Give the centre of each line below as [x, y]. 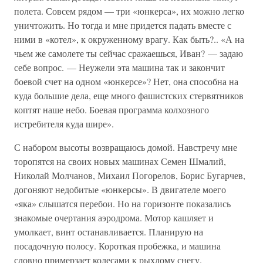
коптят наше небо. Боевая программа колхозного [112, 109]
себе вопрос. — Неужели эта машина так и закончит [119, 67]
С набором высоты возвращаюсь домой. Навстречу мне [126, 147]
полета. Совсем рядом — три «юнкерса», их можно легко [129, 11]
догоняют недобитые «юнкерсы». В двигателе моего [120, 189]
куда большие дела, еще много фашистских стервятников [129, 95]
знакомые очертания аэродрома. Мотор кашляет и [114, 218]
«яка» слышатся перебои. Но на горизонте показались [122, 203]
